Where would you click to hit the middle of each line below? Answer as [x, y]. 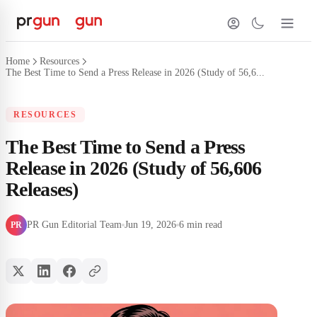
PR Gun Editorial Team [74, 225]
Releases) [42, 189]
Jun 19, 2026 [150, 225]
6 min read [201, 225]
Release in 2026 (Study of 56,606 [134, 168]
